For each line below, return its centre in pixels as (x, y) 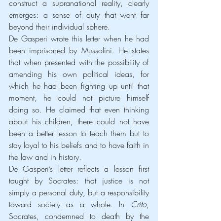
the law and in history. (45, 157)
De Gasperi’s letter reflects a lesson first (79, 168)
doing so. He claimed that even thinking (79, 109)
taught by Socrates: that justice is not (79, 180)
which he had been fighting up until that (79, 86)
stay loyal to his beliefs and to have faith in (79, 145)
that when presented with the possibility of (79, 62)
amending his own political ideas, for (79, 74)
